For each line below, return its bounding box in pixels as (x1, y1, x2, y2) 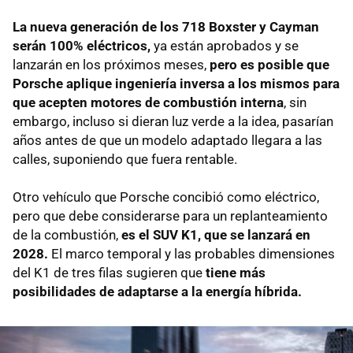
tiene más (206, 264, 266, 281)
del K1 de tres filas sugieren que (13, 264, 206, 281)
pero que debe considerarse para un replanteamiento (13, 207, 328, 224)
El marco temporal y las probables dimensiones (51, 245, 335, 262)
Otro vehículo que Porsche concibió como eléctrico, (13, 188, 319, 205)
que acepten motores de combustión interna (13, 94, 284, 110)
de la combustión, (13, 226, 121, 243)
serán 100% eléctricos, (13, 37, 150, 54)
